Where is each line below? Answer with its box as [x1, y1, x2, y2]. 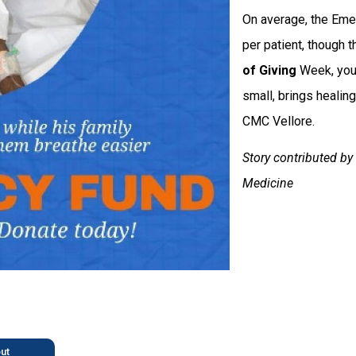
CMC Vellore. [242, 113, 315, 129]
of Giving [242, 62, 296, 78]
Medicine [242, 176, 293, 192]
